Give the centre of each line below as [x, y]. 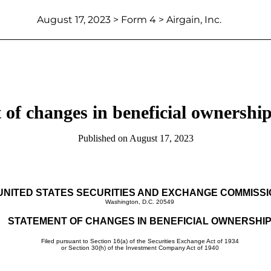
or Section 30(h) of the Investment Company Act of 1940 [140, 248]
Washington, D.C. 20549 [140, 202]
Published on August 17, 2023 [135, 138]
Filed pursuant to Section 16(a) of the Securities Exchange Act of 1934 [140, 241]
